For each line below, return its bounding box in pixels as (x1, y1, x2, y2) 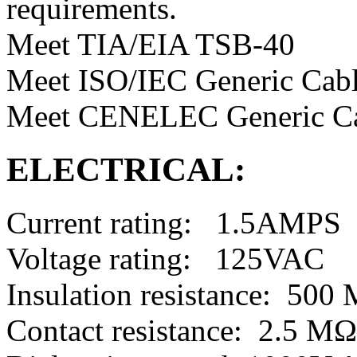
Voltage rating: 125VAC (6, 241, 324, 277)
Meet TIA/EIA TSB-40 (6, 27, 295, 62)
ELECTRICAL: (6, 151, 245, 189)
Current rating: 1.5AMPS (6, 206, 341, 241)
